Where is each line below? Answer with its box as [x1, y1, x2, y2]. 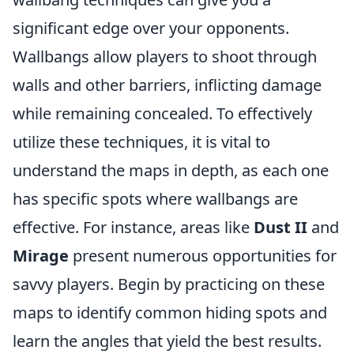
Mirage [13, 245, 69, 266]
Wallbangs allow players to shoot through [13, 46, 317, 67]
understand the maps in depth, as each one [13, 160, 329, 181]
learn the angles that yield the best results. [13, 330, 322, 352]
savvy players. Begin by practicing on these [13, 273, 325, 295]
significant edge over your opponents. [13, 17, 289, 39]
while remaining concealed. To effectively [13, 103, 312, 124]
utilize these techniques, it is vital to [13, 131, 270, 153]
